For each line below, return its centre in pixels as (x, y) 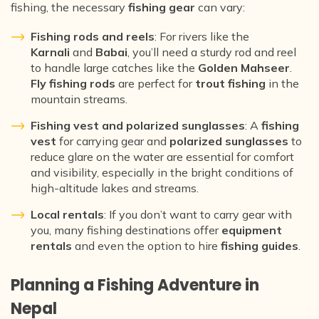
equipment (252, 230)
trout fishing (230, 83)
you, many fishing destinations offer (126, 230)
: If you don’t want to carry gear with (198, 214)
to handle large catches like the (114, 67)
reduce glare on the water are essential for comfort (162, 156)
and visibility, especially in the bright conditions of (162, 172)
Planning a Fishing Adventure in (135, 285)
